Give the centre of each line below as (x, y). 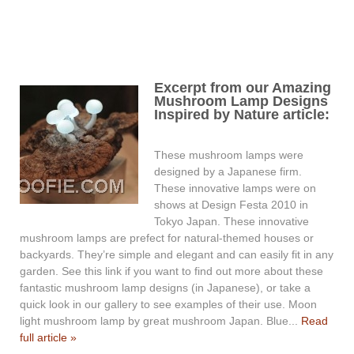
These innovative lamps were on (235, 188)
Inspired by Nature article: (242, 114)
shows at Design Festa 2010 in (231, 205)
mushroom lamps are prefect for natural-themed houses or (167, 238)
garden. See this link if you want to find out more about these (171, 271)
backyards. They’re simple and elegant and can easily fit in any (177, 255)
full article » (48, 338)
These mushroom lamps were (229, 155)
